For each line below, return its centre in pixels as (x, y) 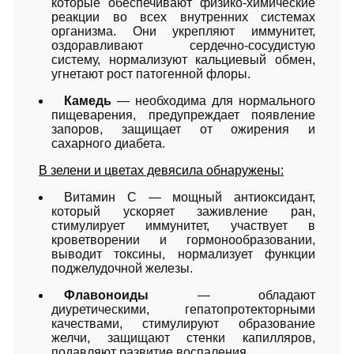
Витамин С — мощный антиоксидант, (190, 197)
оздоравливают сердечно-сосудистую (183, 45)
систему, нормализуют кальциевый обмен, (183, 59)
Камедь (88, 100)
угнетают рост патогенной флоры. (151, 73)
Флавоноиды (106, 295)
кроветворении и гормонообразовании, (183, 239)
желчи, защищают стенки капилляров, (183, 337)
